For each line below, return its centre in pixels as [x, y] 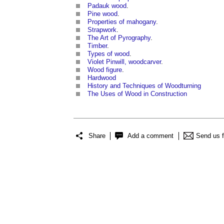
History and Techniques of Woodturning [144, 86]
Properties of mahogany [122, 22]
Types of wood [108, 54]
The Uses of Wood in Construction [137, 94]
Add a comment [150, 135]
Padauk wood [107, 6]
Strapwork [102, 30]
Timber [97, 46]
